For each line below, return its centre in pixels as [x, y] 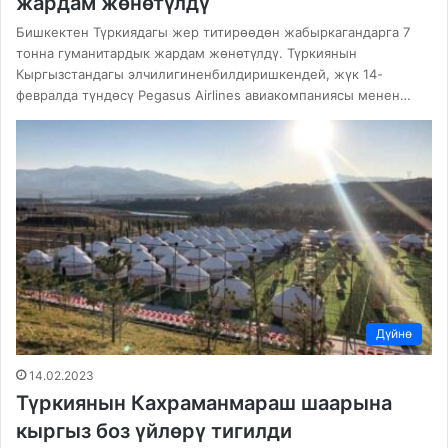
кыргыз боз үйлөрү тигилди [154, 431]
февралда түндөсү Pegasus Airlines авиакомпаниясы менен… [213, 95]
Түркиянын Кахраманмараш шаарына [204, 403]
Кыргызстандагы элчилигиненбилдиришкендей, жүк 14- [199, 74]
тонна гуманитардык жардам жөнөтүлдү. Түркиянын [186, 53]
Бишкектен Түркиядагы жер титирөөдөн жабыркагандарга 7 [213, 32]
